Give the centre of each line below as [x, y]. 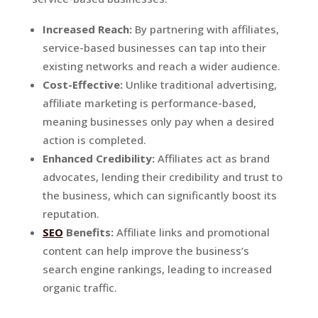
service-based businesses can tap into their [154, 47]
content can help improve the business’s [146, 250]
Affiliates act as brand [212, 158]
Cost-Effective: [82, 84]
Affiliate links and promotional [191, 232]
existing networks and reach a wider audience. [161, 66]
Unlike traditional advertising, [199, 84]
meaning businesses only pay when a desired [158, 121]
